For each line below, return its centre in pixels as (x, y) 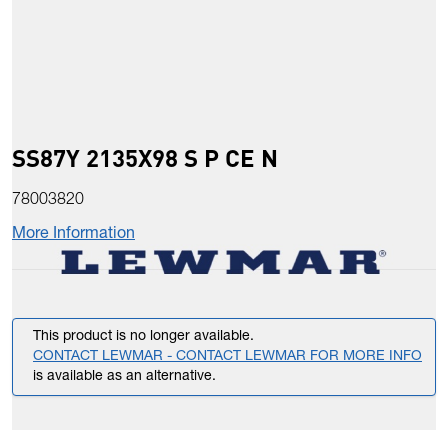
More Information (73, 235)
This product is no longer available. (143, 337)
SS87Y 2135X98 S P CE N (145, 158)
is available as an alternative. (124, 377)
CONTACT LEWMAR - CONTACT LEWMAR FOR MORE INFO (227, 357)
